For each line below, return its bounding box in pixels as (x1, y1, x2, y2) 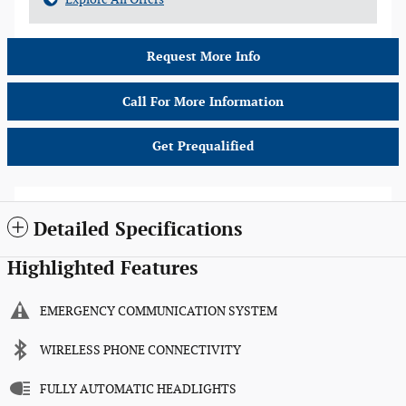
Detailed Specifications (34, 218, 242, 242)
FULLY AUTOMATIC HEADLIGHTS (40, 382, 237, 398)
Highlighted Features (7, 257, 198, 281)
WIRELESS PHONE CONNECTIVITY (40, 343, 241, 359)
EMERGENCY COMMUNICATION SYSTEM (40, 304, 277, 320)
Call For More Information (122, 93, 284, 110)
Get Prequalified (152, 138, 254, 154)
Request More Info (146, 48, 260, 64)
